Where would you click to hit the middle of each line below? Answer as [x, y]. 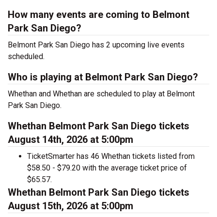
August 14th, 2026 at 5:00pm [70, 139]
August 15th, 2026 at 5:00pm [70, 206]
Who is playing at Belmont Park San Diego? [103, 77]
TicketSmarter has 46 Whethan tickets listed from [111, 156]
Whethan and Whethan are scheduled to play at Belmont [101, 94]
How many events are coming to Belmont [99, 15]
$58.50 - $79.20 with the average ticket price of [107, 168]
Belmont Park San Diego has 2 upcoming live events [96, 45]
